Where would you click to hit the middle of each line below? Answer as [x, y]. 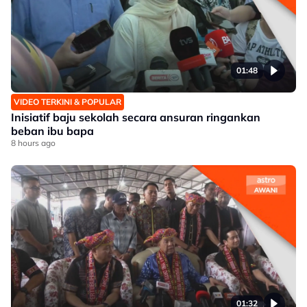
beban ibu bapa [52, 131]
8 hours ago [33, 143]
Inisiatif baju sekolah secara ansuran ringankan [136, 117]
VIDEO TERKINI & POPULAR [67, 102]
